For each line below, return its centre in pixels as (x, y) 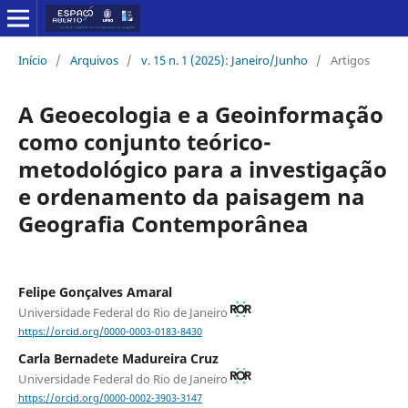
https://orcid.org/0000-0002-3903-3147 (110, 398)
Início (32, 60)
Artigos (350, 60)
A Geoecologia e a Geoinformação (200, 114)
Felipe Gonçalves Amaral (95, 291)
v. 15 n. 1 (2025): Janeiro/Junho (224, 60)
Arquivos (94, 60)
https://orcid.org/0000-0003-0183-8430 (110, 331)
